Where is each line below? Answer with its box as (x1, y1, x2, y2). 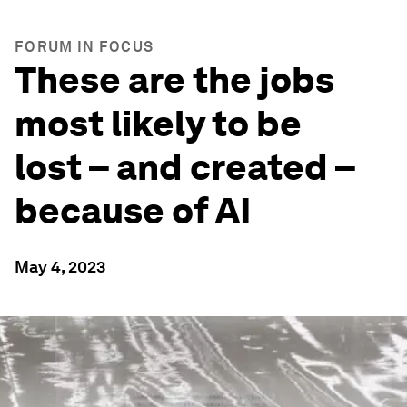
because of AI (15, 189, 258, 233)
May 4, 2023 (15, 257, 105, 276)
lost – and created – (15, 145, 355, 189)
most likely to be (15, 102, 302, 145)
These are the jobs (15, 58, 334, 102)
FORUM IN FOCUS (15, 38, 154, 55)
